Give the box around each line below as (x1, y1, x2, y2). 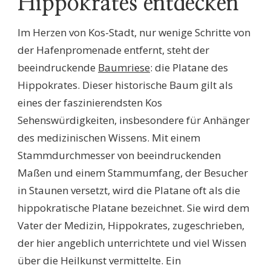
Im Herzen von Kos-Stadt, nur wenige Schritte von (18, 25, 250, 40)
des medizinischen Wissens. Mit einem (18, 131, 200, 145)
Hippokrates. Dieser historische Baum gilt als (18, 78, 233, 93)
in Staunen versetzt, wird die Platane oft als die (18, 183, 240, 198)
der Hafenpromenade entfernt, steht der (18, 43, 209, 57)
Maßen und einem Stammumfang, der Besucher (18, 166, 248, 180)
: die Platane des (150, 60, 228, 75)
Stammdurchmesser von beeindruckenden (18, 148, 221, 163)
